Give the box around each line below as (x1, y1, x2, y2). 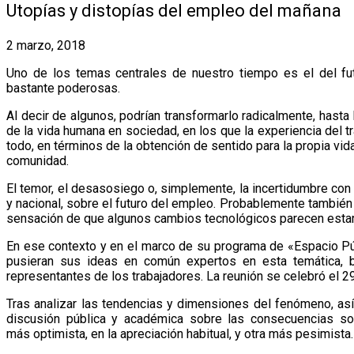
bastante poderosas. (6, 80, 120, 96)
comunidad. (6, 153, 69, 168)
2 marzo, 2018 (6, 37, 85, 53)
